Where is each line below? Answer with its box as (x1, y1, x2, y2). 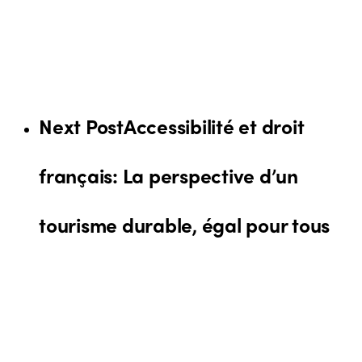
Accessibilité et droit (123, 111, 305, 140)
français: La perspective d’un (39, 160, 298, 189)
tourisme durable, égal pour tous (39, 209, 330, 238)
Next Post (39, 111, 124, 140)
